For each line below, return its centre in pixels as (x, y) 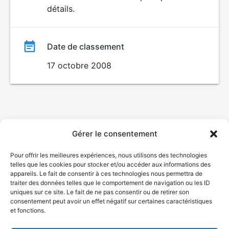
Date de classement (86, 47)
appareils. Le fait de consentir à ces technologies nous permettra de (106, 174)
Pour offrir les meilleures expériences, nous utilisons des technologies (109, 155)
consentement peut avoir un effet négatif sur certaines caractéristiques (111, 201)
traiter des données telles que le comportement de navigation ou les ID (110, 183)
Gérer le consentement (114, 134)
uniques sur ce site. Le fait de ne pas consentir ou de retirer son (100, 192)
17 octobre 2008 (79, 65)
